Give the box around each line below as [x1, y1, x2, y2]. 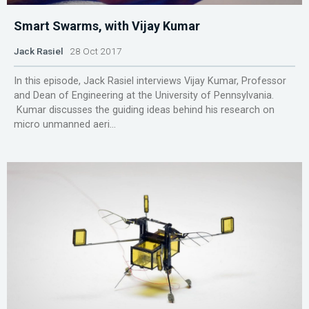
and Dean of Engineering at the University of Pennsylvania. [14, 89, 274, 101]
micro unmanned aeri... [14, 118, 116, 130]
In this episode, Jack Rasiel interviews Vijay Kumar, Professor [14, 74, 286, 87]
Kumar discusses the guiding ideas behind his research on [14, 103, 275, 116]
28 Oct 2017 [63, 45, 122, 57]
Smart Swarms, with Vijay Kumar [14, 18, 200, 33]
